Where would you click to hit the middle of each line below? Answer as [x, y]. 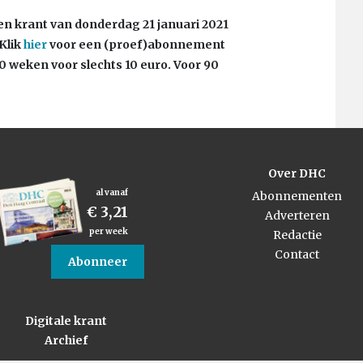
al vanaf [111, 192]
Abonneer [97, 261]
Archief [66, 340]
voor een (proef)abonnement [136, 44]
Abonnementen [297, 196]
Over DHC [297, 173]
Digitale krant [66, 320]
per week [108, 231]
